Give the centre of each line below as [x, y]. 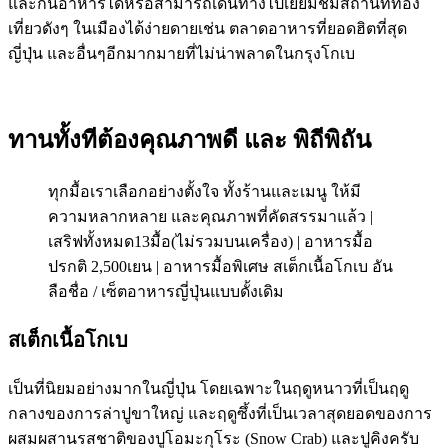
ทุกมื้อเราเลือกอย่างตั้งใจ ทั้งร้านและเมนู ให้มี [204, 191]
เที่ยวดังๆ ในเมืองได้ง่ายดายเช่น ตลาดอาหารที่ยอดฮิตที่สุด [207, 28]
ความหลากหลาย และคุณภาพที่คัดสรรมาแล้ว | [210, 216]
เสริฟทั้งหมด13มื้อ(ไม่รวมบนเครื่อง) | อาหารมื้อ [210, 241]
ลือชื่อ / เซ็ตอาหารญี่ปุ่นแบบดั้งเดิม [166, 291]
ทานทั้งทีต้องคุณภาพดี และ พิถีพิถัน [189, 139]
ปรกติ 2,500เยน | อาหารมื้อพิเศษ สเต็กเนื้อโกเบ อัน [220, 266]
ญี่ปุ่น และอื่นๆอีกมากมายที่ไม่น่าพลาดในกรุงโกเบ [181, 53]
